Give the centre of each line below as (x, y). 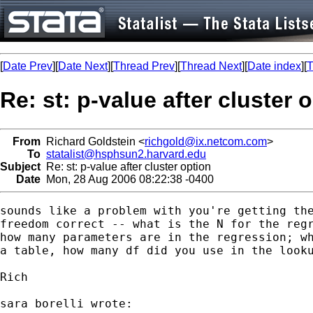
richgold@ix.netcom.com (206, 141)
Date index (274, 66)
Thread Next (211, 66)
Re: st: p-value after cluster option (126, 166)
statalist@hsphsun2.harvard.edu (126, 154)
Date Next (83, 66)
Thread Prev (144, 66)
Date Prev (28, 66)
